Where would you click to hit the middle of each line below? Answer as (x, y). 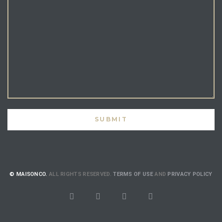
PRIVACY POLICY (190, 174)
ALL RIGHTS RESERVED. (80, 174)
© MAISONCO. (28, 174)
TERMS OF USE (133, 174)
